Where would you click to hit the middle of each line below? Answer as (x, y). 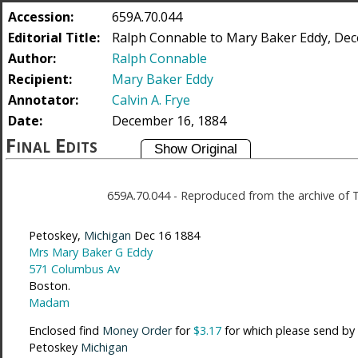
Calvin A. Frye (151, 100)
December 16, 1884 (169, 121)
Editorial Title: (54, 38)
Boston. (49, 285)
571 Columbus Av (74, 268)
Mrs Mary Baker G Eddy (90, 252)
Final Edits (54, 145)
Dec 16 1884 (165, 235)
